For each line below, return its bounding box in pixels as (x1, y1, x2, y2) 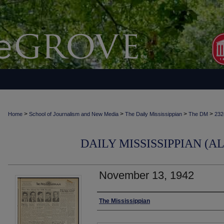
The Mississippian (99, 197, 150, 204)
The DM (188, 111, 208, 117)
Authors (97, 196, 129, 207)
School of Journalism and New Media (29, 111, 118, 117)
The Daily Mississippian (125, 111, 182, 117)
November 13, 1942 (99, 169, 194, 181)
